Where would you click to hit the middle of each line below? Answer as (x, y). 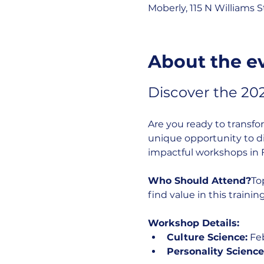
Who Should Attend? (199, 181)
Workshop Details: (193, 223)
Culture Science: (207, 237)
